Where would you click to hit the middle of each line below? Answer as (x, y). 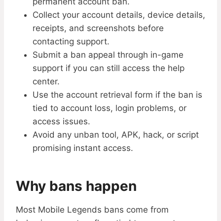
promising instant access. (83, 148)
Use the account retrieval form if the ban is (117, 95)
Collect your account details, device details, (119, 15)
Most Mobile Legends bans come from (92, 210)
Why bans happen (76, 186)
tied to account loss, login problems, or (110, 108)
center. (46, 82)
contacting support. (71, 42)
